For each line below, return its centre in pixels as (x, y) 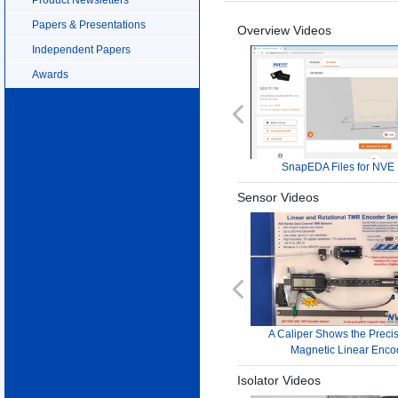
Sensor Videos (278, 198)
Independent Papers (81, 49)
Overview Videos (284, 31)
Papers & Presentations (89, 24)
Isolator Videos (279, 380)
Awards (50, 74)
